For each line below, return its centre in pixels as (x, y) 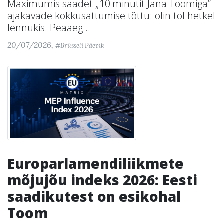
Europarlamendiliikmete (96, 163)
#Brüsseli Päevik (80, 46)
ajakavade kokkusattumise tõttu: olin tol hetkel (111, 16)
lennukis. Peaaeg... (49, 28)
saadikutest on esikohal (94, 196)
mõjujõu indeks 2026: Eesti (102, 180)
